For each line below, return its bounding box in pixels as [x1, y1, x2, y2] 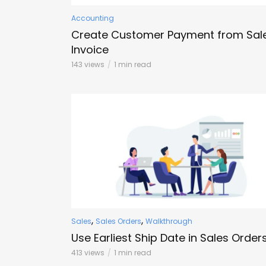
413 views [71, 247, 104, 258]
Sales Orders [96, 216, 141, 226]
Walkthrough [145, 216, 192, 226]
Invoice [71, 42, 109, 57]
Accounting [71, 12, 114, 23]
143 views [71, 59, 104, 69]
